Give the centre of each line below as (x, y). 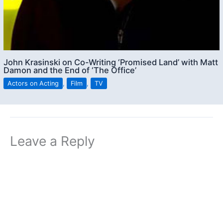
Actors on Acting (33, 83)
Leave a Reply (53, 141)
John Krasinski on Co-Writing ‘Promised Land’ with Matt (111, 62)
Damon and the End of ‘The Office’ (70, 70)
